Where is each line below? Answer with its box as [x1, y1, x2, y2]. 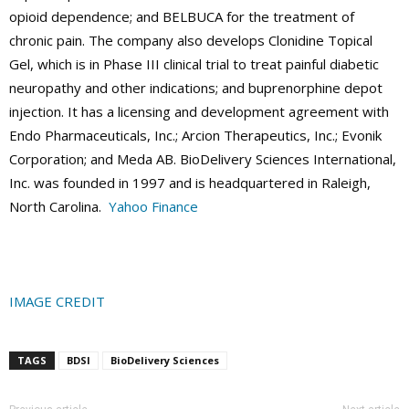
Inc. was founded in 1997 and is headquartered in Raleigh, [9, 173, 371, 192]
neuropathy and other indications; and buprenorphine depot [9, 78, 383, 97]
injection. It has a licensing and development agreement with [9, 101, 389, 121]
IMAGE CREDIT [9, 291, 105, 310]
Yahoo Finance [109, 196, 198, 215]
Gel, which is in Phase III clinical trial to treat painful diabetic [9, 54, 379, 73]
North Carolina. [9, 196, 109, 215]
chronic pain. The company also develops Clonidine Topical [9, 30, 372, 49]
